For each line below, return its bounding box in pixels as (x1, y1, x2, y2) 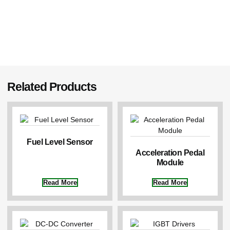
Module (156, 157, 184, 167)
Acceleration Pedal (136, 147, 205, 157)
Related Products (7, 80, 97, 94)
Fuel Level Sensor (27, 137, 93, 146)
